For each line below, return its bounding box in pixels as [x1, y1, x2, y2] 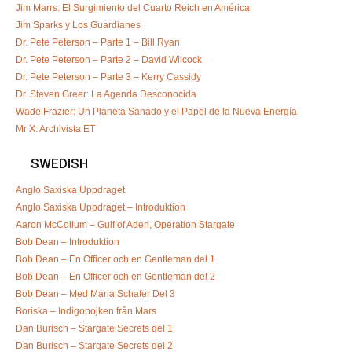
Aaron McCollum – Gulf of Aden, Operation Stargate [16, 218, 235, 229]
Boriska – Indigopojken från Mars [16, 304, 156, 316]
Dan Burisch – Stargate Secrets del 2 [16, 339, 173, 350]
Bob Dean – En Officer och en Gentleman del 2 [16, 269, 215, 281]
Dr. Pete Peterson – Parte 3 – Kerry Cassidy [16, 70, 201, 82]
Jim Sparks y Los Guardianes [16, 18, 141, 30]
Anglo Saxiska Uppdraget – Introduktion [16, 200, 185, 212]
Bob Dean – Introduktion [16, 235, 119, 247]
